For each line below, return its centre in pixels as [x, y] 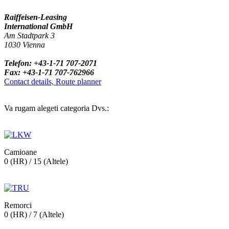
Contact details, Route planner [53, 81]
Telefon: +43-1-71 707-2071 [51, 63]
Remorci [18, 205]
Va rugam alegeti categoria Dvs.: [56, 108]
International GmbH [38, 26]
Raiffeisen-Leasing [36, 17]
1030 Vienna [25, 44]
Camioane [20, 152]
